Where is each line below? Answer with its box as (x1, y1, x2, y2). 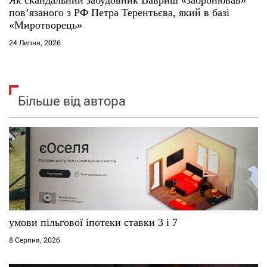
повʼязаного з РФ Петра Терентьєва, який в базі (9, 6, 229, 18)
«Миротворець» (9, 18, 82, 31)
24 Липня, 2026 (9, 38, 61, 47)
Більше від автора (18, 93, 126, 108)
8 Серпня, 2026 (9, 235, 60, 244)
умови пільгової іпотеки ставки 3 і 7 (9, 216, 178, 228)
